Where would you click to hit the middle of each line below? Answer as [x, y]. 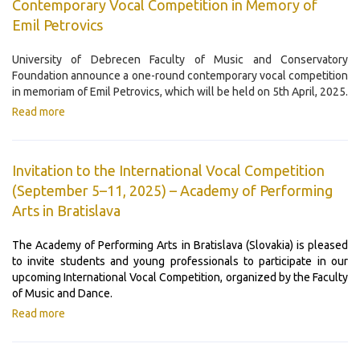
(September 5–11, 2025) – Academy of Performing [172, 191]
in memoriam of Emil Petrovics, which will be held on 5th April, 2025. [180, 92]
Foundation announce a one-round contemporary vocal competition [180, 76]
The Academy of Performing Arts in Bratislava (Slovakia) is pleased [180, 245]
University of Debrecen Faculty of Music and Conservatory [180, 60]
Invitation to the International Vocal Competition [168, 171]
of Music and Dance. [62, 294]
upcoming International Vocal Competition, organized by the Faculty [180, 278]
